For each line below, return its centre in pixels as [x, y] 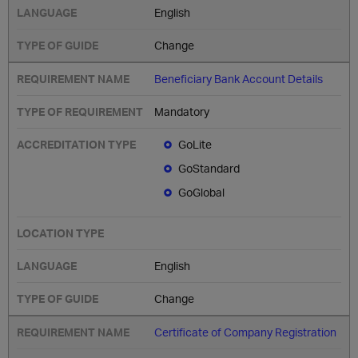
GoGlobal [202, 192]
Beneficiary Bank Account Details [239, 79]
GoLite [195, 144]
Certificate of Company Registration [246, 332]
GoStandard [209, 168]
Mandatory [182, 111]
